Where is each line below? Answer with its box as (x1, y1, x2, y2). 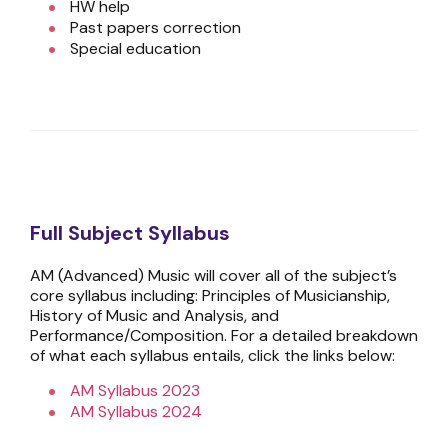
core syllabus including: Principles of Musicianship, (30, 285, 390, 307)
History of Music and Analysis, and (30, 305, 279, 327)
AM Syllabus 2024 (70, 400, 206, 422)
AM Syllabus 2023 (70, 379, 200, 401)
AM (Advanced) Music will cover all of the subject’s (30, 265, 397, 287)
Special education (70, 38, 201, 60)
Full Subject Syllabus (30, 220, 230, 247)
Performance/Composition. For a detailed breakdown (30, 325, 418, 347)
